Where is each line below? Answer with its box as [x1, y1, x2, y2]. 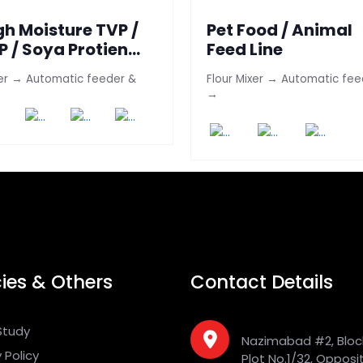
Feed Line [206, 38, 283, 62]
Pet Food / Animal [206, 19, 352, 42]
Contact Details [190, 269, 334, 296]
